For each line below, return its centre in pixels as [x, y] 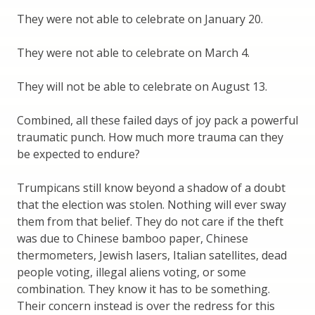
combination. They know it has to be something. [143, 289]
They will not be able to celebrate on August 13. [142, 87]
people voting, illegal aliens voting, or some [131, 272]
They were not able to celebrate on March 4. [133, 53]
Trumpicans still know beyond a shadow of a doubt [151, 188]
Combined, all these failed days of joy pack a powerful [157, 121]
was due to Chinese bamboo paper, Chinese [133, 239]
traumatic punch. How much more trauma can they [150, 137]
